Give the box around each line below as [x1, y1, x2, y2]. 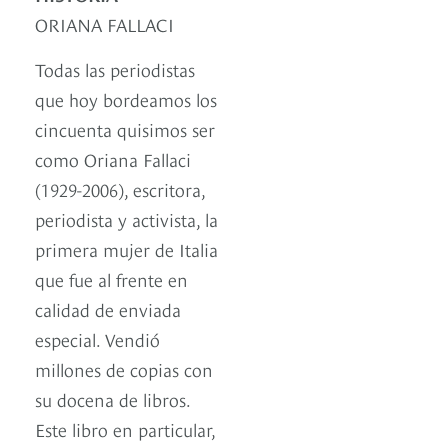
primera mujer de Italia [35, 236, 218, 262]
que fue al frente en [35, 266, 188, 292]
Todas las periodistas [35, 56, 195, 82]
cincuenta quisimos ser [35, 116, 215, 142]
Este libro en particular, [35, 416, 215, 442]
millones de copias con [35, 356, 213, 382]
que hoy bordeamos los [35, 86, 217, 112]
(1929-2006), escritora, [35, 176, 205, 202]
